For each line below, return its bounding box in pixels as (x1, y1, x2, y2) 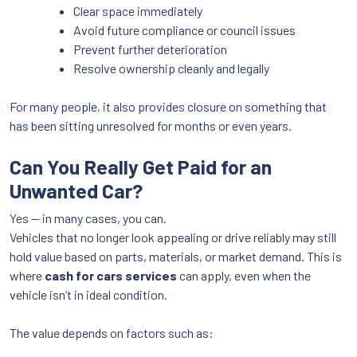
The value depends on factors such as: (10, 325, 214, 341)
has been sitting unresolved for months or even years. (10, 118, 292, 134)
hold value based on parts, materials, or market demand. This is (10, 249, 342, 265)
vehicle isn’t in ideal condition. (10, 287, 167, 303)
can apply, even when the (177, 268, 311, 284)
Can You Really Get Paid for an (10, 155, 272, 179)
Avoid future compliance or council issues (73, 22, 296, 38)
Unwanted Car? (10, 178, 143, 203)
